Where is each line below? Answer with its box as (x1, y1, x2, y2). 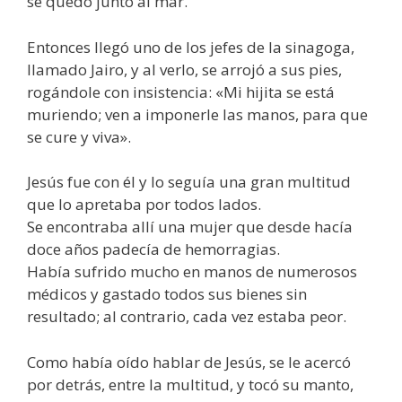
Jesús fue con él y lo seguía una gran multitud (27, 171, 351, 193)
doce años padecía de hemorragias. (27, 239, 280, 260)
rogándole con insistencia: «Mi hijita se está (27, 81, 335, 102)
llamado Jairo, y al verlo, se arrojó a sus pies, (27, 58, 342, 80)
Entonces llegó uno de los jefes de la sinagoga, (27, 36, 354, 57)
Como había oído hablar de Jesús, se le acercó (27, 351, 351, 372)
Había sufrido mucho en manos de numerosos (27, 261, 357, 283)
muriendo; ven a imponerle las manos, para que (27, 103, 368, 125)
